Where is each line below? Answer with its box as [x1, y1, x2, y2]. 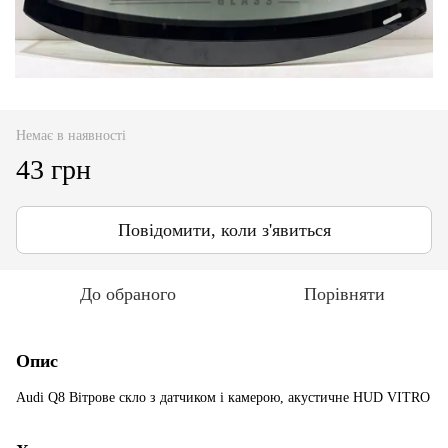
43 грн [16, 153, 91, 185]
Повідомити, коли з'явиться [117, 219, 331, 240]
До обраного [80, 283, 176, 304]
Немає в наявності [16, 127, 126, 143]
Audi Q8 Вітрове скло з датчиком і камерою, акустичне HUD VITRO [16, 389, 430, 405]
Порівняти [303, 283, 385, 304]
